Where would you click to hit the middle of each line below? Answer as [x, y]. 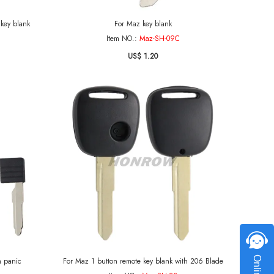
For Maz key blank [143, 24]
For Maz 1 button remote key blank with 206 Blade [143, 261]
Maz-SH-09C [159, 39]
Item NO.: [123, 39]
